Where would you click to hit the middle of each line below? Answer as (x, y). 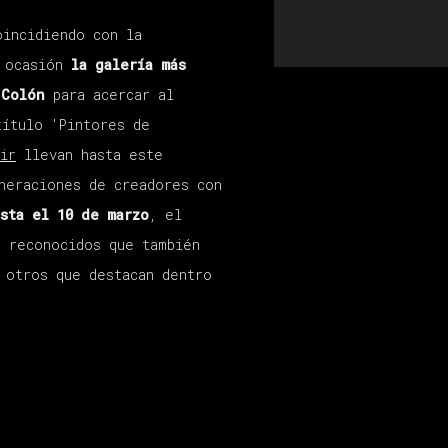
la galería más (128, 65)
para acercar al (109, 95)
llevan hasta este (89, 155)
